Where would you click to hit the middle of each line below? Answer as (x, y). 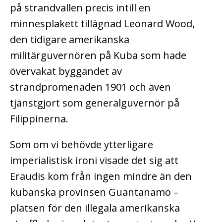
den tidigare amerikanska (70, 40)
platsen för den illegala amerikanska (95, 208)
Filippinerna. (39, 119)
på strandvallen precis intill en (80, 8)
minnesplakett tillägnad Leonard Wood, (102, 24)
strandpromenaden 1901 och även (90, 87)
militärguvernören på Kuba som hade (98, 55)
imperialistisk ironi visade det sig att (94, 161)
